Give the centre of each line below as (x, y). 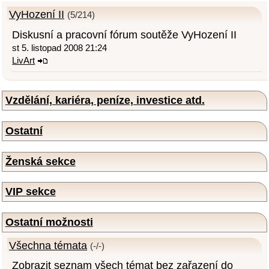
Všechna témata (48, 246)
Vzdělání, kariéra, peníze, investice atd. (105, 101)
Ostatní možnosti (49, 222)
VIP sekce (30, 192)
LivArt (24, 60)
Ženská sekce (40, 161)
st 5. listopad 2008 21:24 (60, 48)
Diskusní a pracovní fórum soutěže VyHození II (125, 35)
